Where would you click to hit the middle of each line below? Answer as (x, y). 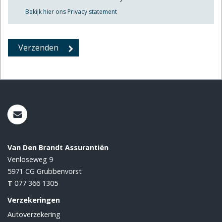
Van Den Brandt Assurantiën (58, 147)
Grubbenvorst (59, 171)
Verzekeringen (34, 200)
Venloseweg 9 (30, 159)
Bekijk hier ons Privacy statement (71, 11)
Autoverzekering (34, 214)
